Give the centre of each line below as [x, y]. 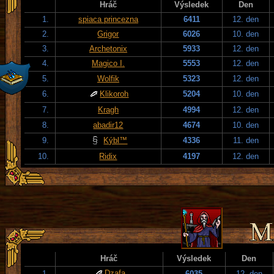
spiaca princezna [108, 19]
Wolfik [108, 78]
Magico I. [108, 63]
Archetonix [108, 48]
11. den [246, 140]
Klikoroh [114, 94]
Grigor [108, 34]
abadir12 [108, 125]
